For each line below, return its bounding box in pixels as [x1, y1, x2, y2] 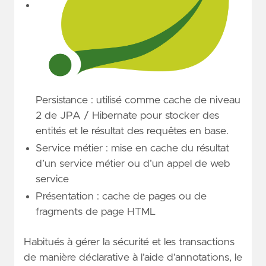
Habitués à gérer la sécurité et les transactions [24, 237, 235, 248]
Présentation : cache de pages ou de [36, 191, 207, 202]
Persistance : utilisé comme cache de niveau [36, 95, 240, 106]
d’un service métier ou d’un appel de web [36, 159, 230, 170]
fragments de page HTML [36, 207, 156, 218]
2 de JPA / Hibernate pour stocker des [36, 110, 219, 122]
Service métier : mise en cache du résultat [36, 143, 229, 154]
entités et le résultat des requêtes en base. [36, 126, 229, 137]
